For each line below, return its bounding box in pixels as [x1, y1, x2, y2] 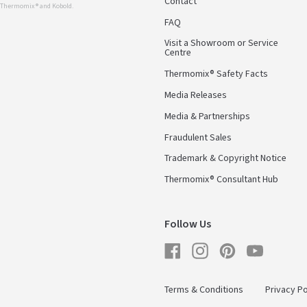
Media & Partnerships [164, 109, 250, 123]
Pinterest [235, 238, 272, 253]
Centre [164, 46, 191, 60]
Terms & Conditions [164, 283, 243, 297]
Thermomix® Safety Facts [164, 67, 268, 82]
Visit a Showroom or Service [164, 36, 278, 51]
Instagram [208, 238, 249, 253]
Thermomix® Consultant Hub [164, 173, 278, 187]
